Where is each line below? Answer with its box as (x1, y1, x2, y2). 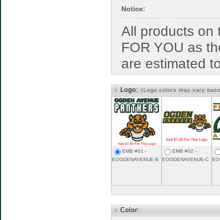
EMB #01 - (122, 148, 146, 154)
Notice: (121, 5, 145, 13)
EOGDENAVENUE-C (162, 157, 209, 162)
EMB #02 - (172, 148, 196, 154)
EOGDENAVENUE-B (112, 157, 159, 162)
